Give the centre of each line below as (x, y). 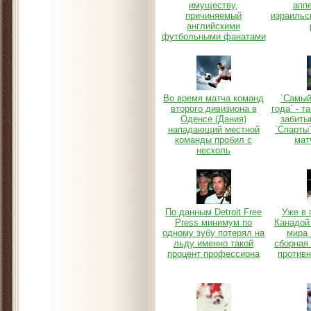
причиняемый (213, 16)
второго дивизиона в (213, 109)
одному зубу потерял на (213, 233)
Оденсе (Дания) (213, 119)
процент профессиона (213, 254)
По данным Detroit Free (213, 212)
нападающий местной (213, 129)
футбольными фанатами (213, 36)
